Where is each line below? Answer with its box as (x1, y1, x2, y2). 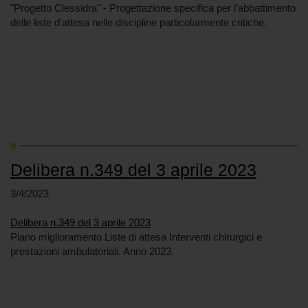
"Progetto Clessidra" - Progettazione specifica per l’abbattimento (10, 2, 296, 14)
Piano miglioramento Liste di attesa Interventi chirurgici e (10, 231, 262, 243)
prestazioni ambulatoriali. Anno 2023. (10, 245, 174, 257)
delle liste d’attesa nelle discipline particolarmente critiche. (10, 16, 267, 28)
